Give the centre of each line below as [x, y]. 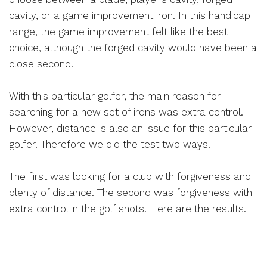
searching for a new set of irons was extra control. [126, 112]
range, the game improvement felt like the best [119, 31]
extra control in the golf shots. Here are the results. [128, 208]
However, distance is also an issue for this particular [131, 128]
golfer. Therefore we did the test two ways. [110, 144]
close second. [41, 63]
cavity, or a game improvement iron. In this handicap [130, 15]
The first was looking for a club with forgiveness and [130, 176]
